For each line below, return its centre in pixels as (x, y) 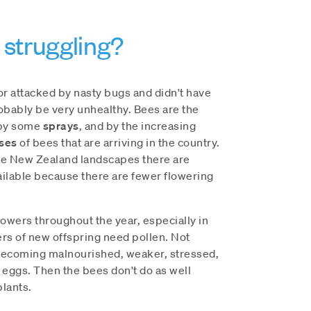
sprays (61, 126)
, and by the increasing (137, 126)
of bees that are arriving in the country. (118, 143)
